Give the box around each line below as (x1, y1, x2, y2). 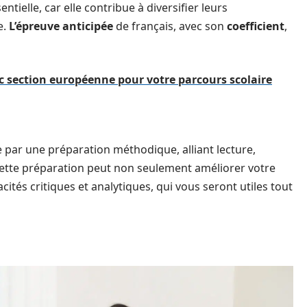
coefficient (227, 19, 284, 34)
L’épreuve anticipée (9, 19, 113, 34)
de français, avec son (113, 19, 227, 34)
